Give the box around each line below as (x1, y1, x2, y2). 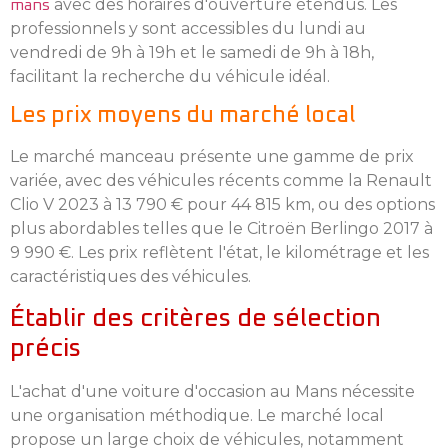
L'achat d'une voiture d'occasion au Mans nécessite (10, 381, 415, 401)
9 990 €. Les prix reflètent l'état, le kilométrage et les (10, 243, 429, 263)
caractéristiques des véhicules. (10, 267, 251, 287)
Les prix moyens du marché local (10, 105, 355, 128)
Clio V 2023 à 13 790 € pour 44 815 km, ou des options (10, 195, 435, 215)
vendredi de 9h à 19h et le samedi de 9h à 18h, (10, 42, 374, 62)
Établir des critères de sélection (10, 305, 381, 331)
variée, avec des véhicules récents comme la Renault (10, 171, 432, 191)
